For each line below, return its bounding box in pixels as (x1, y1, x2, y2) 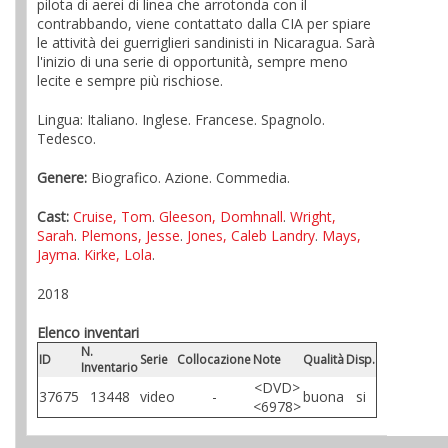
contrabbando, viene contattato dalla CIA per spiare (37, 14, 371, 33)
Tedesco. (37, 129, 96, 148)
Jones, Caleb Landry (187, 226, 315, 245)
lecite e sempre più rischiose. (37, 71, 223, 90)
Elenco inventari (37, 323, 139, 342)
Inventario (81, 359, 138, 376)
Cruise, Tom (73, 207, 152, 226)
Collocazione (177, 351, 251, 368)
